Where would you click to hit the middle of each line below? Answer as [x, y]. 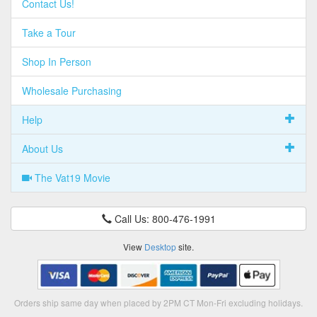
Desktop [160, 246]
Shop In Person [57, 61]
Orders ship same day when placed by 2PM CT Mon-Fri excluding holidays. [158, 303]
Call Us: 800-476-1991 [163, 218]
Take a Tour [49, 32]
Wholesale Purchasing [72, 90]
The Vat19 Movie [71, 177]
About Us [42, 148]
